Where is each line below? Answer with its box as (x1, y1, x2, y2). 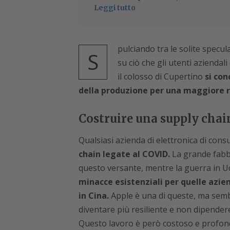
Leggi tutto (93, 3, 136, 13)
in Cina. (78, 190, 111, 202)
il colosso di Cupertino (117, 71, 205, 83)
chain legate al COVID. (78, 148, 170, 160)
